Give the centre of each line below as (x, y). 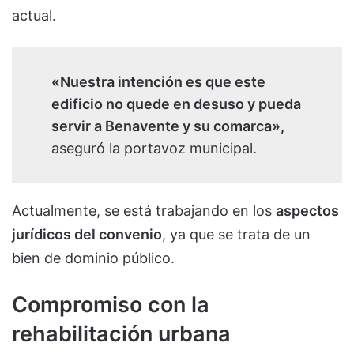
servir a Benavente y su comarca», (168, 126)
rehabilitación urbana (121, 333)
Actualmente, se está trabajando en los (144, 210)
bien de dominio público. (93, 258)
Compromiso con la (111, 304)
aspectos (307, 210)
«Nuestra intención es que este (158, 81)
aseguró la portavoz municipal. (154, 148)
